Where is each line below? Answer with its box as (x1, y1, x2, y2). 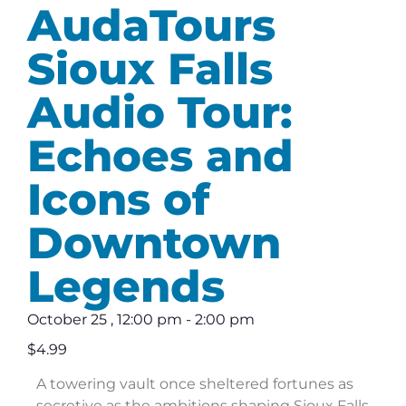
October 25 (27, 311, 107, 329)
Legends (27, 260, 225, 314)
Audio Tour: (27, 86, 293, 140)
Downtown (27, 217, 281, 270)
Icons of (27, 173, 209, 227)
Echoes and (27, 130, 294, 183)
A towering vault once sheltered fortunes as (36, 375, 353, 393)
